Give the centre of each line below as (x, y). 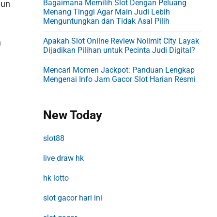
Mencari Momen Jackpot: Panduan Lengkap (119, 70)
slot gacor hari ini (73, 198)
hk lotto (56, 178)
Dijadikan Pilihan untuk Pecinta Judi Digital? (119, 50)
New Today (73, 115)
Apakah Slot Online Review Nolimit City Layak (121, 41)
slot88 (54, 139)
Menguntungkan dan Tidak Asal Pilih (107, 21)
